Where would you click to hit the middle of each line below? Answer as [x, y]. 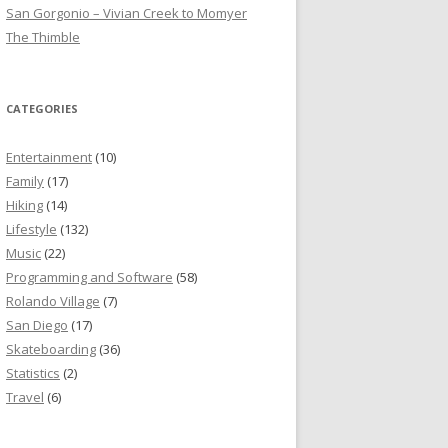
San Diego [37, 325]
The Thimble [43, 37]
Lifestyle [31, 229]
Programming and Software [89, 277]
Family [25, 181]
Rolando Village [53, 301]
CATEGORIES [42, 109]
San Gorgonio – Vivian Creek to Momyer [126, 13]
